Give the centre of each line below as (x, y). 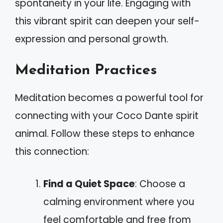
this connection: (52, 152)
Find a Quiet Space (89, 184)
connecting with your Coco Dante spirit (107, 116)
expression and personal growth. (92, 39)
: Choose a (160, 184)
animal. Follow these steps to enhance (105, 134)
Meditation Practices (86, 70)
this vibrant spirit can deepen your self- (107, 21)
